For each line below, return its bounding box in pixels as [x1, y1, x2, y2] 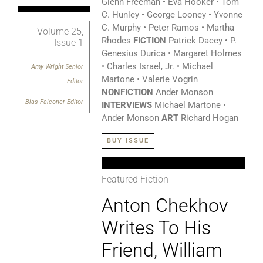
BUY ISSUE [106, 136, 149, 144]
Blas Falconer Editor [25, 98, 83, 106]
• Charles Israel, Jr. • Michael [101, 61, 213, 72]
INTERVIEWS [101, 100, 152, 111]
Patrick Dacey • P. [166, 35, 237, 46]
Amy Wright [31, 63, 65, 71]
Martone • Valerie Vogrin [101, 74, 198, 85]
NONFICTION [101, 87, 153, 98]
